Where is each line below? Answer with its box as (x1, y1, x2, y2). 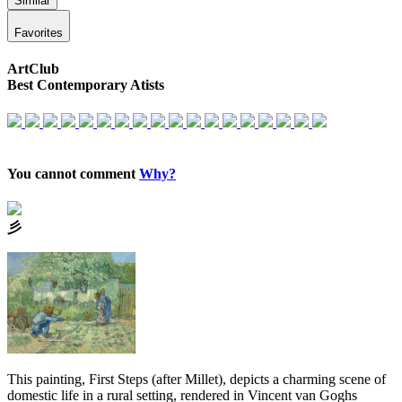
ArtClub (7, 61, 59, 77)
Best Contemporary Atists (7, 77, 164, 93)
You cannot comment (7, 166, 139, 181)
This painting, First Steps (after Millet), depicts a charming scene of (7, 371, 386, 388)
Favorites (14, 26, 63, 40)
